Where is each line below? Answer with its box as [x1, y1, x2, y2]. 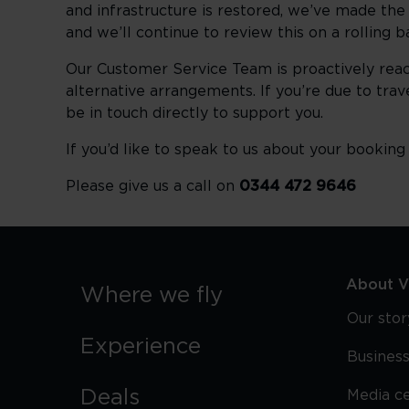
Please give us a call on [66, 179, 239, 194]
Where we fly [80, 285, 223, 307]
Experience [80, 336, 201, 358]
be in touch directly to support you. [66, 106, 323, 121]
